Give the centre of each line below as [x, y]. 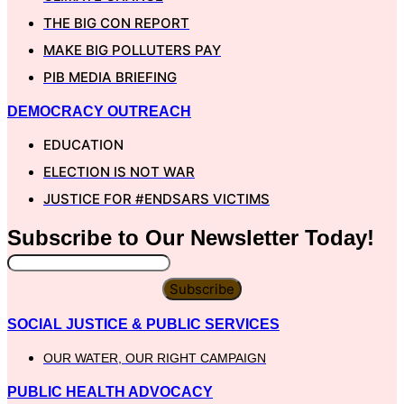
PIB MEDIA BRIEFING [110, 77]
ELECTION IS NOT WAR [119, 171]
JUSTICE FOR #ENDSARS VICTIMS [156, 198]
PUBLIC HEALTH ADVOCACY [110, 391]
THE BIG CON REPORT [116, 23]
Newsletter [244, 237]
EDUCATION [83, 144]
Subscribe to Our [99, 237]
